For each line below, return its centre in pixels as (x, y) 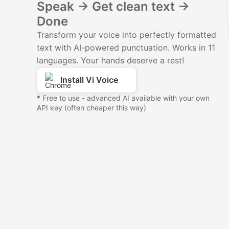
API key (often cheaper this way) (91, 108)
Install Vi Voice (89, 80)
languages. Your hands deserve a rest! (110, 60)
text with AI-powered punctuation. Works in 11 (126, 48)
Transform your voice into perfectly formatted (127, 35)
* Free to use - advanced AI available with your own (123, 98)
